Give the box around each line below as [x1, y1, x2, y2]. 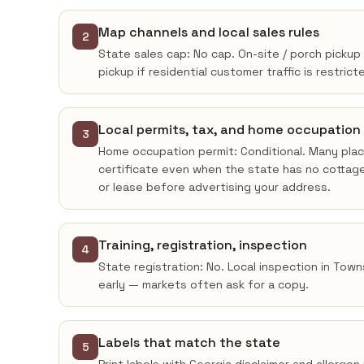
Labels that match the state [98, 334, 280, 351]
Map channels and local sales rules [98, 24, 319, 41]
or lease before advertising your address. [98, 180, 331, 194]
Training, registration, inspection [98, 236, 307, 253]
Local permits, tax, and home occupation [98, 121, 361, 138]
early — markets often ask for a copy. [98, 277, 309, 292]
